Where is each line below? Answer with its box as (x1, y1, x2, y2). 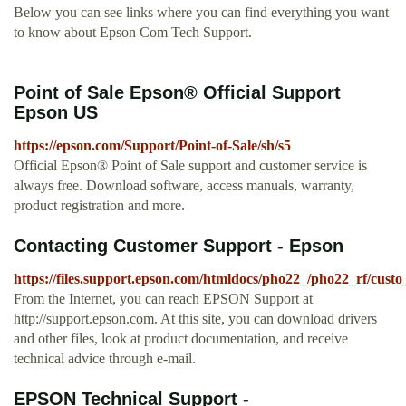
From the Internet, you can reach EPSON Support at (14, 291, 313, 307)
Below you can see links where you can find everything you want (14, 5, 389, 21)
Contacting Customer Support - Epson (14, 236, 343, 256)
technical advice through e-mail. (14, 351, 196, 367)
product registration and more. (14, 198, 185, 214)
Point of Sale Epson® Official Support (14, 82, 341, 103)
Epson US (14, 102, 98, 123)
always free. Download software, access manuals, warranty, (14, 178, 354, 194)
